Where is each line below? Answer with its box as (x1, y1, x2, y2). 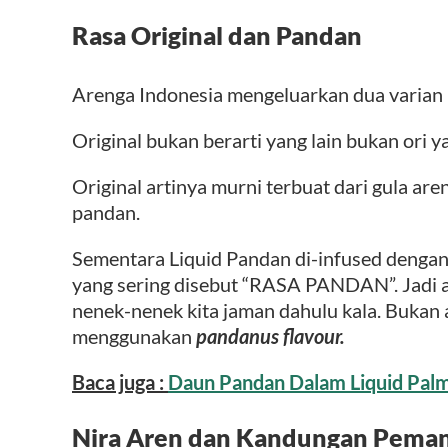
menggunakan (72, 323, 196, 348)
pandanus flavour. (196, 323, 345, 348)
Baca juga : (72, 369, 168, 394)
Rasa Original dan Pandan (72, 20, 362, 51)
